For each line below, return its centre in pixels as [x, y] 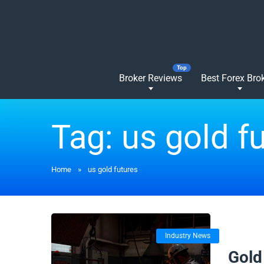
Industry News [187, 236]
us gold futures [113, 169]
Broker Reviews [151, 78]
